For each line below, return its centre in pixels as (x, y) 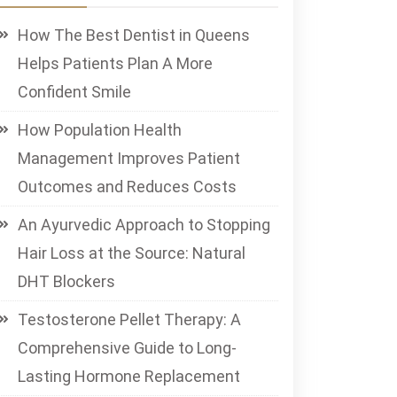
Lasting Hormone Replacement (129, 376)
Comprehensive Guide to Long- (127, 348)
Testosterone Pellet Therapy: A (129, 319)
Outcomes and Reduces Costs (127, 187)
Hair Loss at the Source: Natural (132, 253)
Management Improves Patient (129, 158)
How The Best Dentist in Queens (134, 35)
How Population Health (100, 130)
